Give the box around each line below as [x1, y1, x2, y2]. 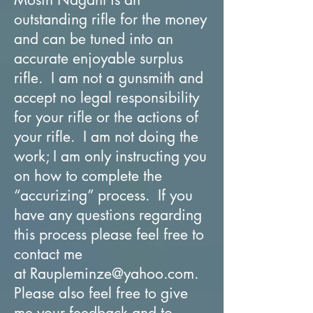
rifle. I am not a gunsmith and [14, 68, 203, 87]
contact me [14, 244, 82, 263]
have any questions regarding [14, 205, 202, 224]
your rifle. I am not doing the [14, 126, 198, 146]
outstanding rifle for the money [14, 9, 207, 29]
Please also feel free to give [14, 283, 188, 303]
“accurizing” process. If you [14, 185, 193, 205]
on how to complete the [14, 166, 162, 185]
